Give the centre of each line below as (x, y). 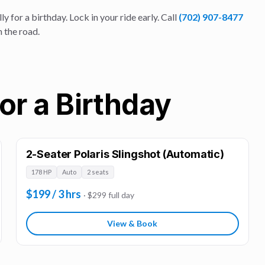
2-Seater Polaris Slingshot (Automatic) (125, 154)
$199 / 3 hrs (53, 194)
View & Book (132, 223)
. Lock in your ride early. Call (121, 17)
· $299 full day (109, 195)
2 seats (98, 172)
